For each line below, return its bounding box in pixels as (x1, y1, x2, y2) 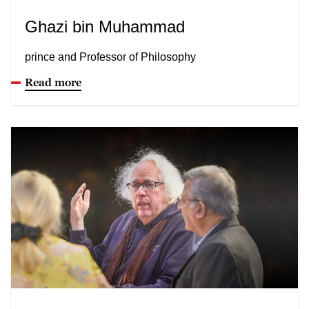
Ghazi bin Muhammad (25, 17, 185, 36)
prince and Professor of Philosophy (25, 50, 196, 63)
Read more (25, 75, 81, 88)
